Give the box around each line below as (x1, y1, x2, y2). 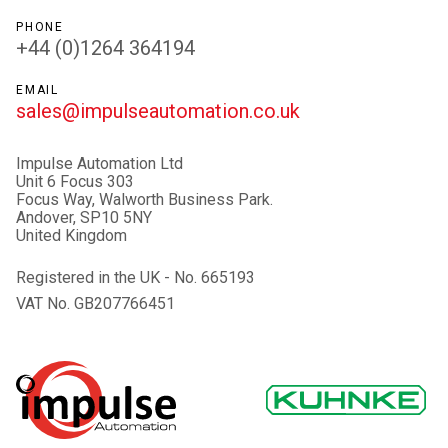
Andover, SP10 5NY (16, 208, 152, 227)
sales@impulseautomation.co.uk (16, 99, 300, 123)
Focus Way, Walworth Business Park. (16, 190, 273, 209)
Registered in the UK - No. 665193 (16, 268, 255, 287)
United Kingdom (16, 226, 127, 245)
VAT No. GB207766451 (16, 294, 175, 313)
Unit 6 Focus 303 (16, 172, 134, 191)
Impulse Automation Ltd (16, 154, 183, 173)
